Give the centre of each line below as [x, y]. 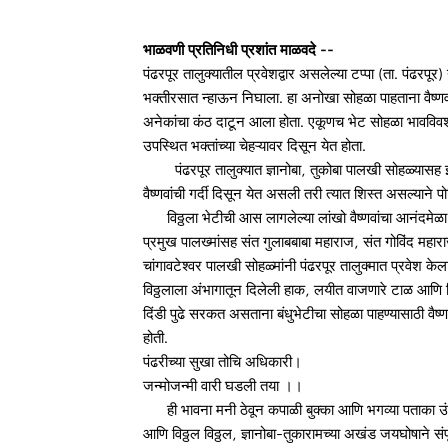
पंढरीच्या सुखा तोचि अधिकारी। [224, 361]
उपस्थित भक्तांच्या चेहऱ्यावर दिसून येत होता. [254, 145]
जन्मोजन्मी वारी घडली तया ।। [223, 385]
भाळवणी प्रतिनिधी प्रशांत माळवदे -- [238, 49]
